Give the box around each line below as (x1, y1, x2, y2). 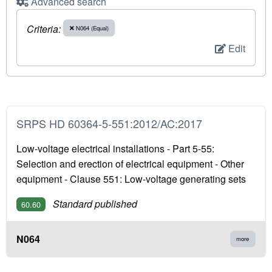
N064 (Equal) (73, 23, 109, 32)
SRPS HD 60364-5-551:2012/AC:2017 (16, 115, 208, 131)
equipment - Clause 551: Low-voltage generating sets (16, 171, 246, 186)
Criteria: (27, 22, 61, 36)
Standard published (53, 196, 137, 211)
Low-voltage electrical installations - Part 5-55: (16, 141, 214, 155)
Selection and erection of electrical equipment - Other (16, 156, 244, 171)
